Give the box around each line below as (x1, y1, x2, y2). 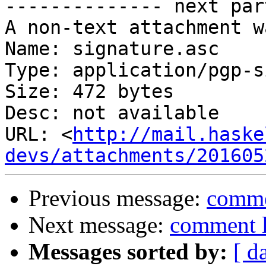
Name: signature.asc (5, 38, 219, 60)
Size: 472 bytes (5, 81, 174, 103)
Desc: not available (5, 102, 219, 124)
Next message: (28, 212, 170, 238)
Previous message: (28, 185, 207, 211)
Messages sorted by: (28, 239, 227, 265)
